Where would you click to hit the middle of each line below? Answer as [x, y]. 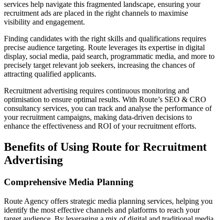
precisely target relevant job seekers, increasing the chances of [99, 65]
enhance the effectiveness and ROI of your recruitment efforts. [100, 126]
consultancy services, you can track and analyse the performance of [108, 109]
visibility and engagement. [44, 22]
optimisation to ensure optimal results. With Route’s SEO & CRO [105, 100]
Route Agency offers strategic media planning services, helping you [108, 201]
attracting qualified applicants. [50, 74]
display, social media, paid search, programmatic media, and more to [109, 56]
